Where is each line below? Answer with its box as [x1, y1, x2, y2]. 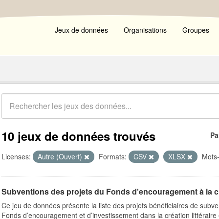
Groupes [182, 25, 209, 35]
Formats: [99, 152, 127, 161]
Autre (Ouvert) [38, 152, 84, 161]
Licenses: [1, 152, 31, 161]
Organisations [124, 25, 167, 35]
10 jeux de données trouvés [1, 128, 155, 144]
